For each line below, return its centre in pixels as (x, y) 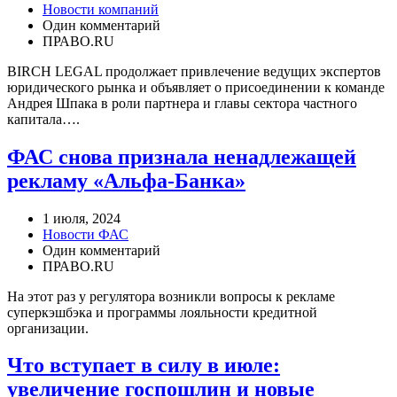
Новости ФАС (86, 234)
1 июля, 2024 (82, 218)
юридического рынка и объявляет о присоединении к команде (196, 87)
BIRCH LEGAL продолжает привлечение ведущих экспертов (194, 71)
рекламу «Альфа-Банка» (126, 180)
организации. (48, 328)
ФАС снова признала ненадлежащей (182, 156)
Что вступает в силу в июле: (144, 366)
